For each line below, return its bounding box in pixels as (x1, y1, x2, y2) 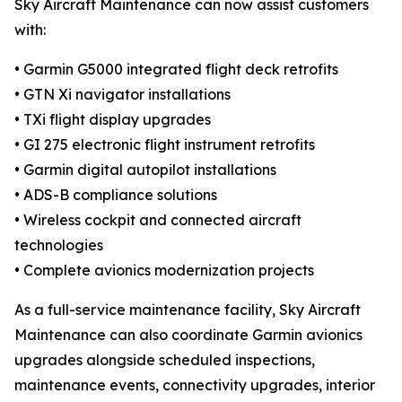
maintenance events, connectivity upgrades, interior (14, 375, 375, 394)
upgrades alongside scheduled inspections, (14, 350, 315, 369)
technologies (14, 235, 103, 254)
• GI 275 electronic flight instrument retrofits (14, 135, 315, 153)
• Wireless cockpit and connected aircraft (14, 210, 301, 229)
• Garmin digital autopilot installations (14, 160, 276, 179)
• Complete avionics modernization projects (14, 260, 314, 279)
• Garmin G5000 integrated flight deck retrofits (14, 59, 338, 78)
